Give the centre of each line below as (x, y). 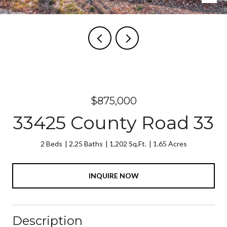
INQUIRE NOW (113, 175)
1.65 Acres (170, 144)
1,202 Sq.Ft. (128, 144)
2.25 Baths (86, 144)
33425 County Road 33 (113, 123)
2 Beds (51, 144)
